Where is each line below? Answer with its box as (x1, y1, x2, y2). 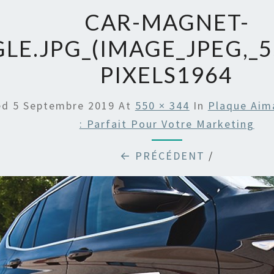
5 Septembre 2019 (12, 98, 115, 113)
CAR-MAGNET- (84, 9, 250, 35)
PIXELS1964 (100, 61, 234, 88)
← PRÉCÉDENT (120, 149, 206, 163)
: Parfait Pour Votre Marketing (79, 117, 254, 131)
